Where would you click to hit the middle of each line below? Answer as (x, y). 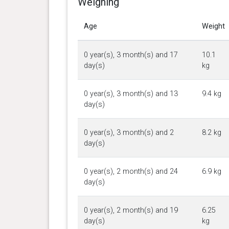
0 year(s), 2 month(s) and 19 (131, 210)
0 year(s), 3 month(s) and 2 (129, 132)
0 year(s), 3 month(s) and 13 (131, 94)
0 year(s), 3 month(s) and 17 (131, 55)
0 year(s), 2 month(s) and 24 (131, 171)
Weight (213, 26)
